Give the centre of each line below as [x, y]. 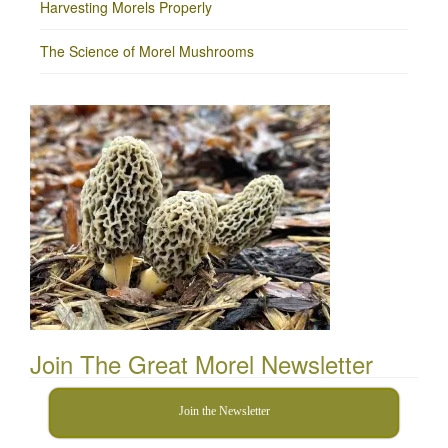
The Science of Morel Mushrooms [147, 50]
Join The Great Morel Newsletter [201, 363]
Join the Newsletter [224, 410]
